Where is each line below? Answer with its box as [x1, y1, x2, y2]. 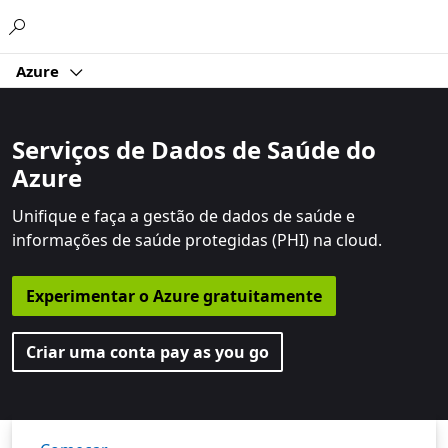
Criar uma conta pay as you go [26, 341, 269, 363]
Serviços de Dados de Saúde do [12, 133, 376, 166]
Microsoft [169, 13, 235, 33]
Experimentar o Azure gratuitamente [26, 285, 322, 307]
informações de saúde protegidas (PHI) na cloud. [12, 229, 382, 251]
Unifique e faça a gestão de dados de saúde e [12, 205, 355, 227]
